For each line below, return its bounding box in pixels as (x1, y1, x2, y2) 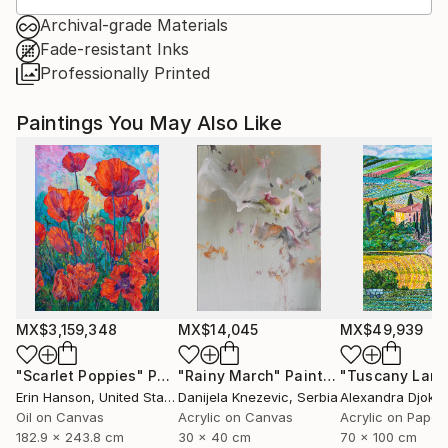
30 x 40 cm (178, 428, 251, 445)
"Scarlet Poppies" (16, 366, 144, 384)
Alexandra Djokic (340, 388, 446, 405)
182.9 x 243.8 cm (16, 428, 124, 445)
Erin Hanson (16, 388, 91, 405)
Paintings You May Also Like (16, 110, 282, 135)
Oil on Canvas (16, 408, 104, 425)
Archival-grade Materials (40, 14, 228, 35)
